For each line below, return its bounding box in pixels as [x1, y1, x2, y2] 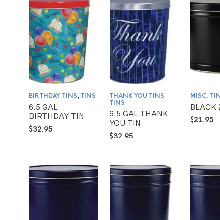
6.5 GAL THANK [110, 110, 168, 118]
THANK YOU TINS [110, 92, 165, 100]
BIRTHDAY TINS [29, 92, 77, 100]
